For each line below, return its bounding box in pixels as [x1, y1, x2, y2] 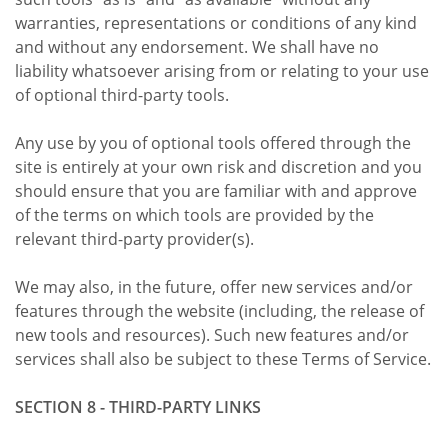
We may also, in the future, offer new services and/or [15, 275, 413, 298]
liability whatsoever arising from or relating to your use [15, 59, 429, 82]
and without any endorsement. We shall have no [15, 35, 379, 58]
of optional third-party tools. [15, 83, 229, 106]
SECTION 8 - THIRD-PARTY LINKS [15, 395, 261, 418]
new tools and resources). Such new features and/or [15, 323, 409, 346]
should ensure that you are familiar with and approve [15, 179, 417, 202]
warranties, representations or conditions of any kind [15, 11, 417, 34]
